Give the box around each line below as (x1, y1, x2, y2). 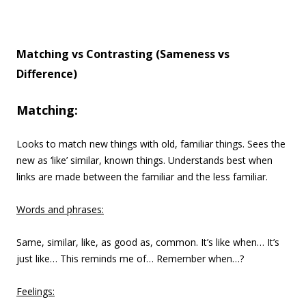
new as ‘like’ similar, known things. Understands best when (16, 154, 273, 167)
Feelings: (16, 285, 55, 298)
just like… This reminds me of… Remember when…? (16, 252, 244, 265)
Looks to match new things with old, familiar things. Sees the (16, 137, 286, 150)
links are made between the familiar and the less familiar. (16, 170, 268, 183)
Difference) (16, 66, 77, 81)
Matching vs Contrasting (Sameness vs (16, 46, 229, 61)
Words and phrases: (16, 203, 104, 216)
